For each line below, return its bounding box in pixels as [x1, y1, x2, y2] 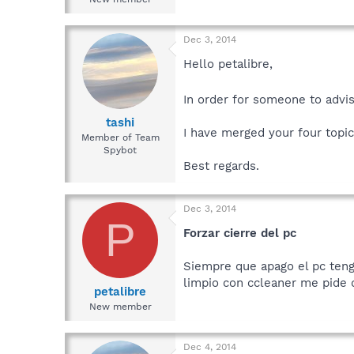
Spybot [104, 145, 137, 156]
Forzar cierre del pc [183, 225, 296, 240]
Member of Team [81, 132, 160, 144]
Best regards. [183, 158, 259, 173]
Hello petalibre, [183, 56, 273, 71]
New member [88, 301, 152, 313]
